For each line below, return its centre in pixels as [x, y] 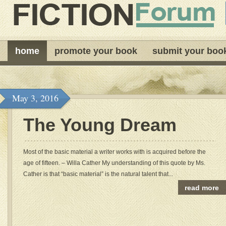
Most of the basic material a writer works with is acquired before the [115, 152]
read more [202, 188]
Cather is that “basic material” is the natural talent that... [98, 174]
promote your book [96, 51]
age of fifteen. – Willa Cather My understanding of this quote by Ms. [114, 163]
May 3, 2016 [35, 98]
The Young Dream [100, 125]
